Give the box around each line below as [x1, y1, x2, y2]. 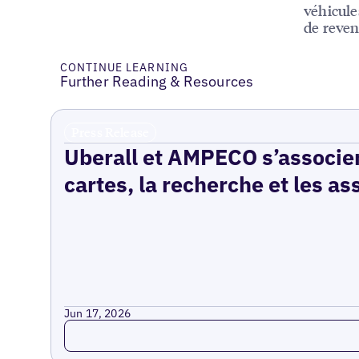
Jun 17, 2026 [63, 305, 131, 321]
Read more [63, 318, 135, 337]
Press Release [71, 123, 150, 140]
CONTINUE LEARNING [59, 60, 188, 75]
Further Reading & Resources [59, 72, 254, 91]
